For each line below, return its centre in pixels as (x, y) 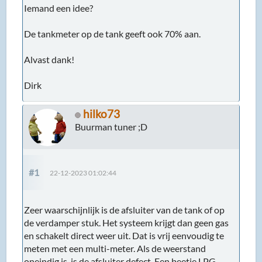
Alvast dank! (49, 59)
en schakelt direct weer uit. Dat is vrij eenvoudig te (124, 235)
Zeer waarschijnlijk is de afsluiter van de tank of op (125, 209)
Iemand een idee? (59, 8)
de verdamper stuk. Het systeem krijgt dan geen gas (127, 222)
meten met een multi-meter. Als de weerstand (115, 248)
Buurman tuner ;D (111, 126)
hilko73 (102, 113)
